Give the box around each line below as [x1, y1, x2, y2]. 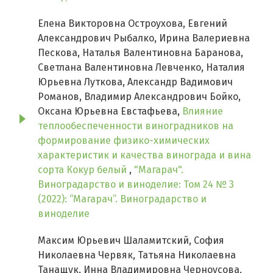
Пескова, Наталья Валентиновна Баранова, [38, 47, 243, 59]
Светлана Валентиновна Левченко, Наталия [38, 62, 245, 74]
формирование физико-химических [38, 135, 210, 147]
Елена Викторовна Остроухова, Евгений [38, 18, 227, 30]
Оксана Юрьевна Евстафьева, [38, 105, 182, 118]
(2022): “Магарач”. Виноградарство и [38, 193, 207, 205]
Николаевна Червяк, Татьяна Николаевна [38, 249, 236, 261]
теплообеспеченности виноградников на [38, 120, 233, 132]
